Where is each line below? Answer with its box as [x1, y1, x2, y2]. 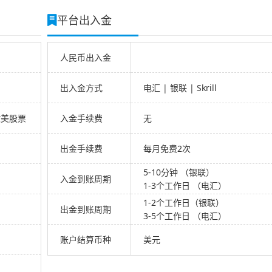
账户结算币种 [59, 234, 111, 245]
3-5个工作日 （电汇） [143, 209, 226, 222]
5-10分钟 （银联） [143, 166, 214, 178]
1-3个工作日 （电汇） [143, 179, 226, 191]
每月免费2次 [143, 142, 191, 154]
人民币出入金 [59, 51, 111, 63]
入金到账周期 [59, 172, 111, 185]
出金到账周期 [59, 203, 111, 215]
